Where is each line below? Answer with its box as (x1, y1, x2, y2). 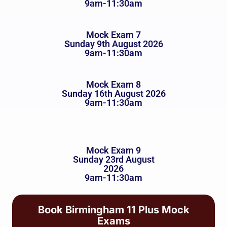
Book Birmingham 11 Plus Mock (37, 203, 190, 216)
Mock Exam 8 (86, 79, 141, 90)
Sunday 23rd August (72, 154, 155, 165)
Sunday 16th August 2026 (61, 88, 166, 99)
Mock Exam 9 (86, 145, 141, 156)
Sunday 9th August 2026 (64, 39, 163, 50)
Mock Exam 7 (86, 29, 141, 41)
